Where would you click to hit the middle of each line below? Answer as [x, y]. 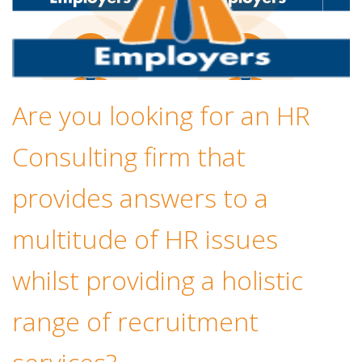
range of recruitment [135, 322]
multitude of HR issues [145, 239]
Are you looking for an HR [161, 116]
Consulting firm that [128, 157]
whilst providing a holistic [157, 280]
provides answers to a [140, 198]
